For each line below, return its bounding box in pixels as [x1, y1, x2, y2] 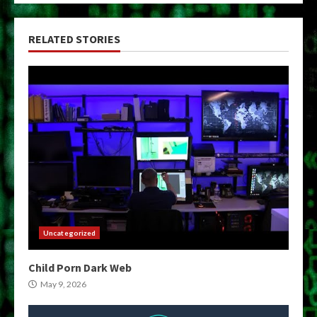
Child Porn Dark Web [28, 260, 132, 275]
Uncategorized [43, 228, 96, 237]
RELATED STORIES [28, 31, 120, 46]
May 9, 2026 [39, 278, 86, 289]
